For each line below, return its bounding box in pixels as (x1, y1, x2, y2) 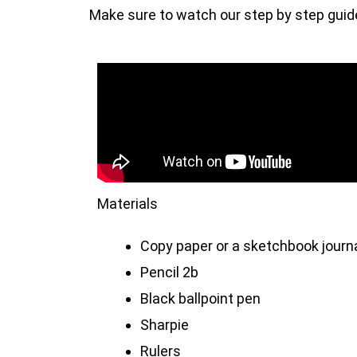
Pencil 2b (140, 264, 198, 281)
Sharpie (140, 316, 189, 334)
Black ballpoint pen (140, 290, 261, 308)
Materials (97, 195, 158, 213)
